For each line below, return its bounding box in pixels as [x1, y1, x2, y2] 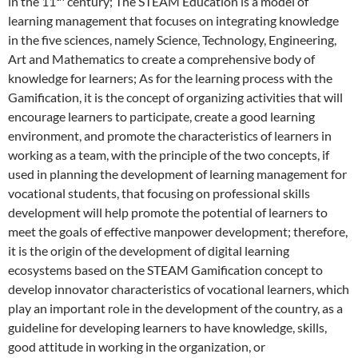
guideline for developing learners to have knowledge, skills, [8, 319, 327, 335]
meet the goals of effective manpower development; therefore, [8, 223, 348, 239]
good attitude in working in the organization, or [8, 338, 265, 354]
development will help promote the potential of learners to [8, 204, 328, 220]
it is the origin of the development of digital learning [8, 242, 289, 258]
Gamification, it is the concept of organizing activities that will [8, 89, 343, 105]
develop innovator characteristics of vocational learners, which [8, 280, 349, 296]
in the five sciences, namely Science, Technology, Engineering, [8, 31, 336, 47]
